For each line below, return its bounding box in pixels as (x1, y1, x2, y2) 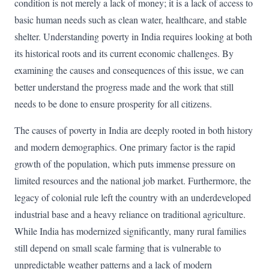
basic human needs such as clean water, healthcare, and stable (14, 13, 247, 26)
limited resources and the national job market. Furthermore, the (14, 174, 251, 187)
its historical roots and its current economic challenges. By (14, 47, 234, 59)
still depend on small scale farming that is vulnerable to (14, 241, 221, 254)
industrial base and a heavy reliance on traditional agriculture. (14, 208, 246, 220)
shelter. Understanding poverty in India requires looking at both (14, 30, 252, 43)
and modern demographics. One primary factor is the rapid (14, 141, 235, 153)
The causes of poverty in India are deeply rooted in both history (14, 124, 253, 136)
